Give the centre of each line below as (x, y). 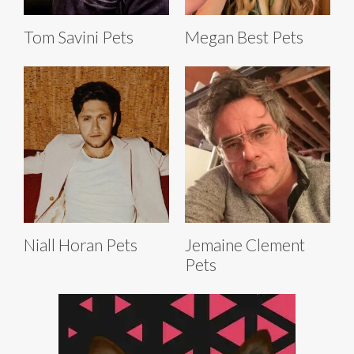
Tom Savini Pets (79, 37)
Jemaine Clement (245, 245)
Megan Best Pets (244, 37)
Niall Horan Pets (81, 245)
